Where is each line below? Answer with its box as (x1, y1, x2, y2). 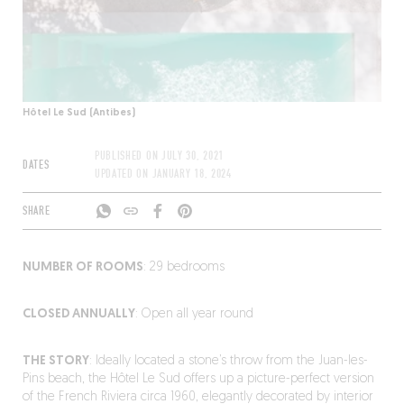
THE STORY (22, 354, 89, 368)
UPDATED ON (94, 167, 152, 181)
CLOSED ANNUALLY (22, 308, 135, 321)
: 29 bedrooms (142, 261, 225, 274)
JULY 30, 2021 (161, 149, 225, 163)
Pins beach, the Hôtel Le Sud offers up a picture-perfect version (22, 372, 374, 386)
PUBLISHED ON (94, 149, 161, 163)
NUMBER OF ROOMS (22, 261, 143, 274)
